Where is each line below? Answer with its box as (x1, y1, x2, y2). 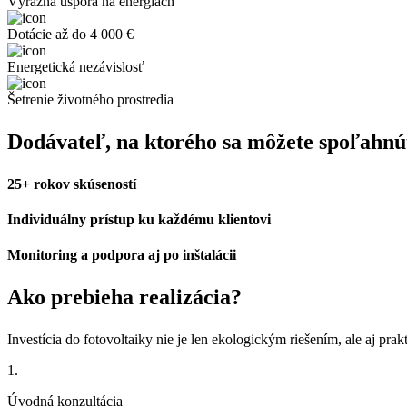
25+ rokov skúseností (7, 175, 136, 192)
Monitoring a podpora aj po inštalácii (7, 247, 236, 263)
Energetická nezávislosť (7, 58, 144, 74)
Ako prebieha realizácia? (7, 285, 242, 310)
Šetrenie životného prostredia (7, 91, 174, 107)
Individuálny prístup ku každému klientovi (7, 212, 271, 228)
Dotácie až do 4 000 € (7, 25, 134, 42)
